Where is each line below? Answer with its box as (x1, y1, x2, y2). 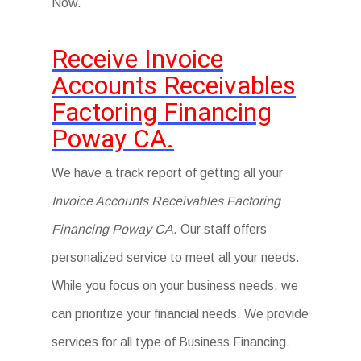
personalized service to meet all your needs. (52, 251, 301, 264)
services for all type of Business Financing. (52, 335, 291, 349)
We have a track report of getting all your (52, 166, 284, 180)
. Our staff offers (173, 222, 268, 236)
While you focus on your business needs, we (52, 279, 299, 293)
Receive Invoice (52, 44, 224, 74)
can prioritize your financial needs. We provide (52, 307, 309, 321)
